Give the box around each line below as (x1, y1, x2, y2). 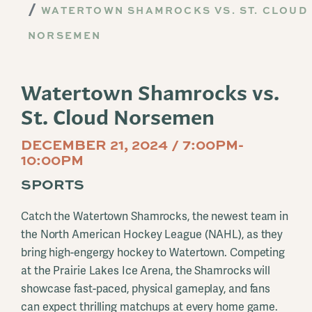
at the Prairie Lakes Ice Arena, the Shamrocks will (21, 263, 270, 278)
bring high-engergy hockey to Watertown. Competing (21, 245, 286, 260)
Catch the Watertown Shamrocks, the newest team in (21, 209, 289, 224)
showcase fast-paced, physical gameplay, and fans (21, 281, 271, 296)
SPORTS (21, 173, 84, 194)
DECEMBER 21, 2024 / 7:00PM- (21, 134, 244, 154)
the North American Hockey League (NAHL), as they (21, 227, 283, 242)
